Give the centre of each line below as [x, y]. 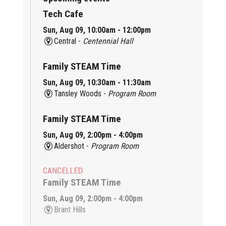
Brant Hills [70, 209]
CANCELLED [63, 171]
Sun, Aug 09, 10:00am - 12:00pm [97, 30]
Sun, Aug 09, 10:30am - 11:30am [97, 82]
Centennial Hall [108, 41]
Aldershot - [73, 146]
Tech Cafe [63, 14]
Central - [69, 41]
